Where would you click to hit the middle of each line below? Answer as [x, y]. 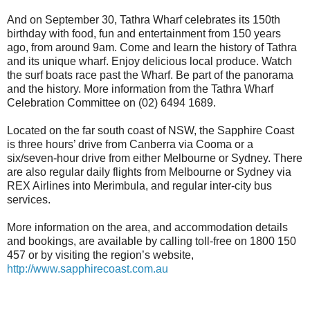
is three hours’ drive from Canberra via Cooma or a [130, 144]
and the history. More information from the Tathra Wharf [140, 89]
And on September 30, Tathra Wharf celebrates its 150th [144, 19]
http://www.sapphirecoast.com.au [88, 268]
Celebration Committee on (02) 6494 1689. [111, 102]
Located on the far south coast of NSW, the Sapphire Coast [151, 130]
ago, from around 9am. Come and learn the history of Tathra [152, 47]
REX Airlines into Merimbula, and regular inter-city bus [139, 185]
